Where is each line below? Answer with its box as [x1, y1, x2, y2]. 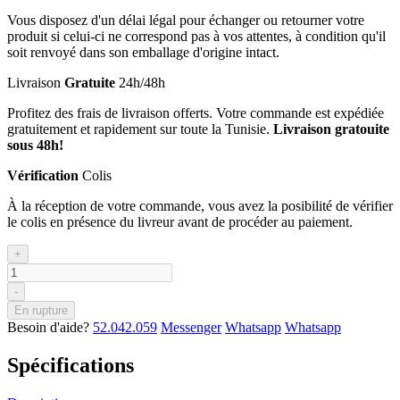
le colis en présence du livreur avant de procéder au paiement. [7, 213, 353, 229]
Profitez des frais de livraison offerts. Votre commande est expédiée [7, 104, 384, 121]
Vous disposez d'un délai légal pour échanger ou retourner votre [7, 12, 364, 28]
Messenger [161, 319, 221, 335]
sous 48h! [7, 137, 63, 153]
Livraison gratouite [273, 121, 389, 137]
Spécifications [7, 353, 134, 377]
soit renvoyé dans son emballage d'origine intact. [7, 44, 279, 60]
